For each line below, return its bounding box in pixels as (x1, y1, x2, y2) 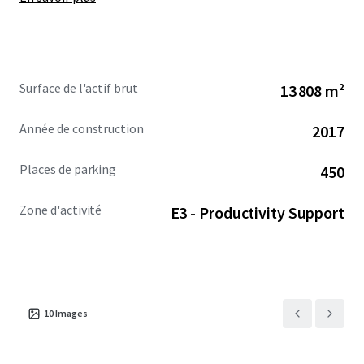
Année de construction (19, 120, 145, 136)
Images (55, 307, 88, 319)
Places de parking (19, 161, 117, 177)
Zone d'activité (19, 201, 102, 218)
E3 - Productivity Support (170, 202, 344, 223)
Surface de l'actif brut (19, 80, 139, 96)
